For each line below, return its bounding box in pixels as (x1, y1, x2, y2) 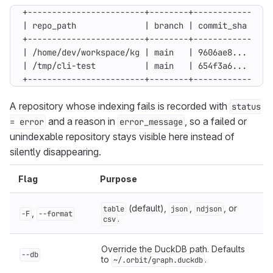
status (232, 101, 261, 112)
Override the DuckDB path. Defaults (101, 244, 245, 254)
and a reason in (46, 115, 118, 127)
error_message (119, 116, 183, 127)
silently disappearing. (10, 146, 101, 158)
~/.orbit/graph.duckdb (113, 255, 203, 265)
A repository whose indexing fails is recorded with (10, 100, 230, 112)
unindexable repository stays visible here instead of (10, 130, 235, 143)
